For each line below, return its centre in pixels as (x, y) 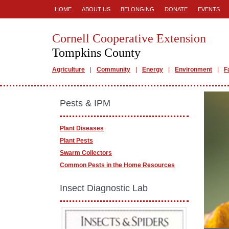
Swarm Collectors (86, 153)
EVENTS (209, 9)
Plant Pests (76, 141)
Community (113, 70)
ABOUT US (96, 9)
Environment (193, 70)
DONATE (176, 9)
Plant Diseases (82, 128)
